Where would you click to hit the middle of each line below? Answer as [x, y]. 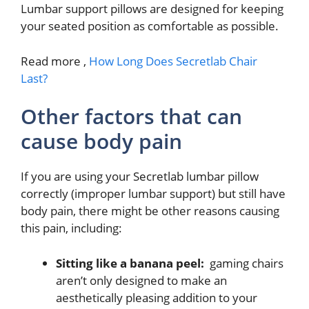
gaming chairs [244, 263]
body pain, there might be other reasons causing [150, 211]
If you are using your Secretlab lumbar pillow [140, 177]
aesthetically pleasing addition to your [157, 297]
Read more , [55, 61]
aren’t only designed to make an [141, 280]
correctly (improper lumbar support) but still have [153, 194]
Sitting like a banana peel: [130, 263]
